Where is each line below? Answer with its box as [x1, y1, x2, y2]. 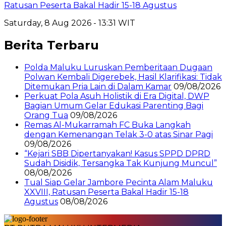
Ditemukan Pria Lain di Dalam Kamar [24, 81, 172, 91]
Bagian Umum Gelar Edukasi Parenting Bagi [24, 100, 203, 110]
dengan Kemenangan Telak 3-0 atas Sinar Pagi [24, 129, 213, 139]
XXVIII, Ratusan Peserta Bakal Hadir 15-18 [24, 187, 189, 197]
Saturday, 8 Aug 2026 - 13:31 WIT [4, 18, 135, 28]
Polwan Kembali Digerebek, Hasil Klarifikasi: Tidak [24, 72, 222, 82]
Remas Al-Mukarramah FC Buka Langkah [24, 120, 191, 130]
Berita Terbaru [4, 37, 99, 52]
